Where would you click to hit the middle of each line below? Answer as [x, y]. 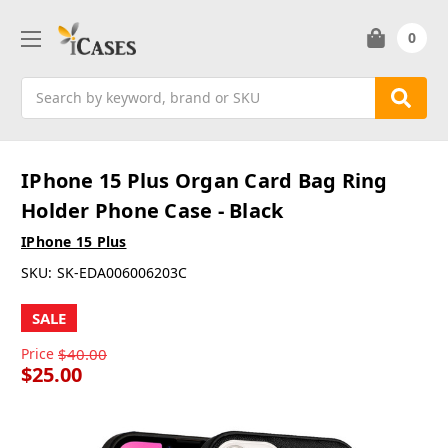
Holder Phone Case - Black [152, 211]
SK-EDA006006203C [121, 273]
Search [44, 87]
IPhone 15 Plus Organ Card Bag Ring [204, 181]
